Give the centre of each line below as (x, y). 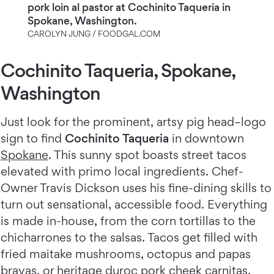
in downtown (206, 139)
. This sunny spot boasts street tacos (147, 155)
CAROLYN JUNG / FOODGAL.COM (94, 34)
